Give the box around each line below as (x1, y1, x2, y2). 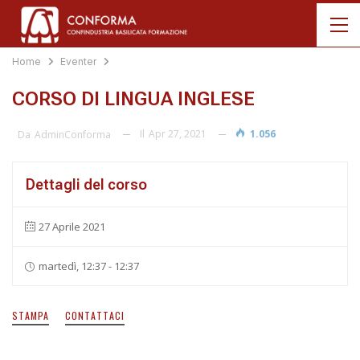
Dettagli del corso (26, 175, 147, 193)
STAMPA (12, 308, 49, 322)
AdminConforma (35, 127, 111, 141)
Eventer (60, 55, 96, 67)
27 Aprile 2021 (39, 219, 105, 234)
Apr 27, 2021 (149, 127, 207, 141)
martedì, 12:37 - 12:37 (39, 258, 139, 273)
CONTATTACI (65, 308, 125, 322)
